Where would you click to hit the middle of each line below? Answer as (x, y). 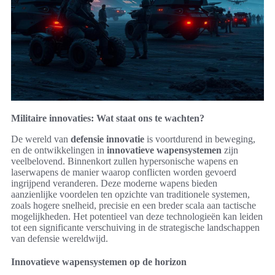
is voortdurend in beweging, (200, 139)
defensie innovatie (107, 139)
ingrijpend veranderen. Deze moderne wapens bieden (114, 184)
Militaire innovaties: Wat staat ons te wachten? (108, 118)
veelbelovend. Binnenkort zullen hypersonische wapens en (125, 161)
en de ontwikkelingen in (59, 150)
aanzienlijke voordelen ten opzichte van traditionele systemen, (130, 195)
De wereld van (41, 139)
